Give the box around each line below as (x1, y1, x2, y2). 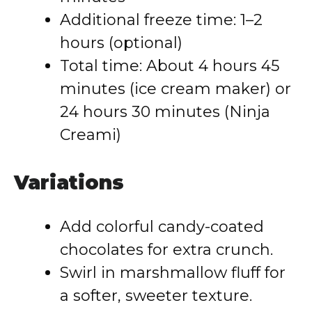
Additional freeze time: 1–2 (60, 10, 263, 29)
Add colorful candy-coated (60, 217, 264, 236)
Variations (14, 171, 124, 194)
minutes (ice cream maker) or (60, 79, 291, 98)
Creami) (60, 125, 121, 144)
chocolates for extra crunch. (60, 240, 273, 259)
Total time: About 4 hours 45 (60, 56, 279, 75)
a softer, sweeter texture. (60, 286, 252, 305)
